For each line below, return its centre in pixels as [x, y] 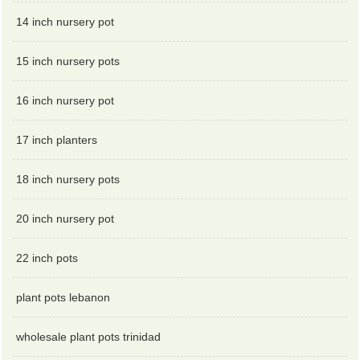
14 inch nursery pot [65, 21]
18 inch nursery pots [68, 179]
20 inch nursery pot [65, 218]
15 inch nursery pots [68, 61]
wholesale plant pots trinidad [89, 336]
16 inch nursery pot [65, 100]
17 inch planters [57, 139]
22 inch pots [47, 258]
